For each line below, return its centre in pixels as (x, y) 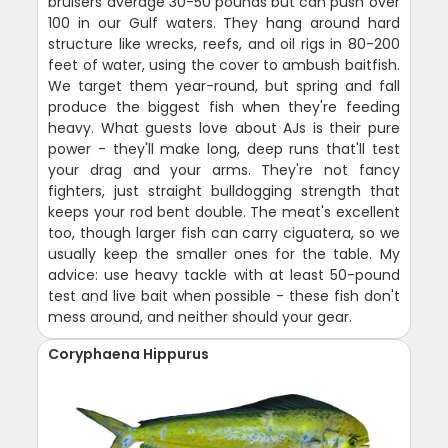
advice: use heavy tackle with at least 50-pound (224, 275)
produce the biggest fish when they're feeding (224, 107)
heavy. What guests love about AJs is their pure (224, 128)
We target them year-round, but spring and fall (224, 86)
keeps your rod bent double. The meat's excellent (224, 212)
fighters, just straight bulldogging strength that (224, 191)
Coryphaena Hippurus (129, 354)
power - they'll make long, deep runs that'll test (224, 149)
